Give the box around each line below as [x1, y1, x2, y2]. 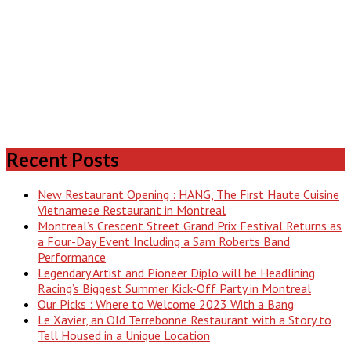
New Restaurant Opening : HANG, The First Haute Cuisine [38, 186, 339, 203]
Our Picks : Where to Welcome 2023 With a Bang [38, 296, 294, 313]
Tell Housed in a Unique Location [38, 327, 210, 344]
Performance [38, 249, 106, 266]
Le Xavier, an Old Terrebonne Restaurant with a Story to [38, 312, 331, 328]
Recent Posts [6, 148, 119, 172]
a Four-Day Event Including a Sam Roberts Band [38, 233, 290, 250]
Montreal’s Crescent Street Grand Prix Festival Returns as [38, 218, 342, 234]
